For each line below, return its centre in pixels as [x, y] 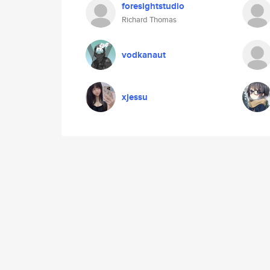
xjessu [135, 97]
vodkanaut [144, 55]
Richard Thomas [149, 20]
